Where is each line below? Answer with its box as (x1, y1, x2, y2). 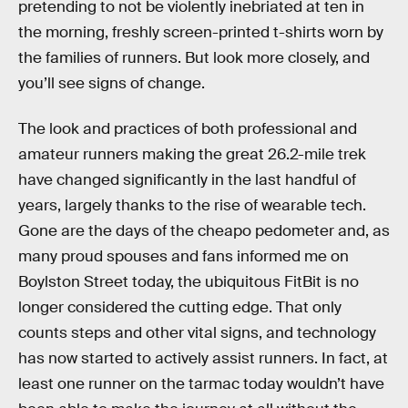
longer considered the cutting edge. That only (18, 297, 342, 317)
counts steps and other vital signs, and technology (18, 322, 376, 342)
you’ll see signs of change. (18, 74, 205, 93)
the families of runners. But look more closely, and (18, 48, 370, 67)
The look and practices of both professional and (18, 118, 357, 138)
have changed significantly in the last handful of (18, 169, 356, 189)
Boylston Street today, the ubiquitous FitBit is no (18, 271, 359, 291)
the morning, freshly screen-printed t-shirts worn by (18, 23, 383, 42)
